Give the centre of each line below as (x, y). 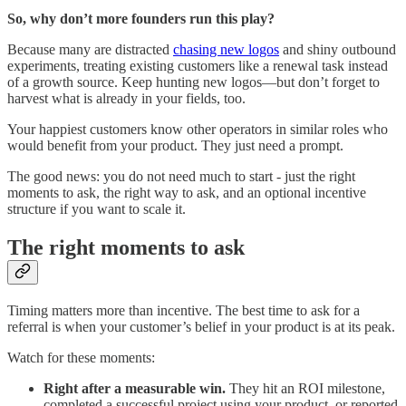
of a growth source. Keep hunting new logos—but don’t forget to (193, 82)
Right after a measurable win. (136, 389)
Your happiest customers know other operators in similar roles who (198, 130)
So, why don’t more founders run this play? (141, 19)
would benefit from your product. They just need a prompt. (175, 146)
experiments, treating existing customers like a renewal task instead (198, 66)
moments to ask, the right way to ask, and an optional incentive (187, 193)
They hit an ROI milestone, (307, 389)
